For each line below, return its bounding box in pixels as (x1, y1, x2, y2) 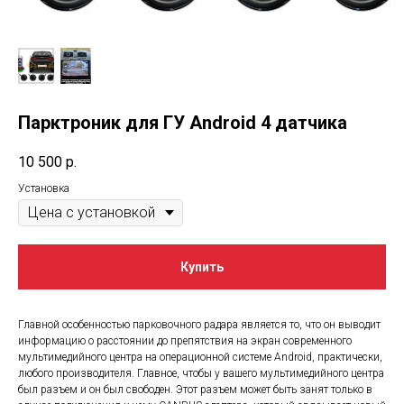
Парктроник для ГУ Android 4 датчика (18, 112, 347, 133)
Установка (18, 182, 69, 196)
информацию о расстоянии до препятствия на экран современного (18, 335, 352, 348)
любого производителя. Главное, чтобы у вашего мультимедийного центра (18, 367, 384, 381)
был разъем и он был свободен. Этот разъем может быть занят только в (18, 383, 372, 397)
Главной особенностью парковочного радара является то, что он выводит (18, 318, 381, 332)
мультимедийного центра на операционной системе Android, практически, (18, 351, 382, 364)
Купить (180, 260, 224, 275)
